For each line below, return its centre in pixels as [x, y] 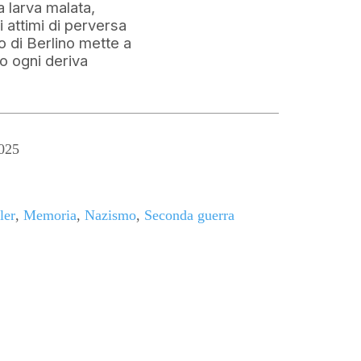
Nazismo [110, 216]
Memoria [50, 216]
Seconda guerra [189, 216]
